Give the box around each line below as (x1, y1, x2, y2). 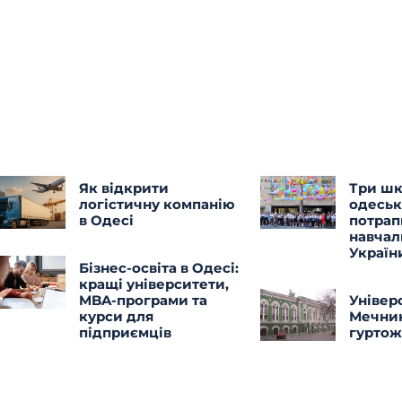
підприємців (78, 323, 171, 341)
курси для (78, 307, 153, 325)
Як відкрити (78, 179, 169, 197)
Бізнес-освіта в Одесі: (78, 258, 239, 276)
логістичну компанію (78, 195, 235, 213)
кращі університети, (78, 275, 229, 293)
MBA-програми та (78, 291, 207, 309)
